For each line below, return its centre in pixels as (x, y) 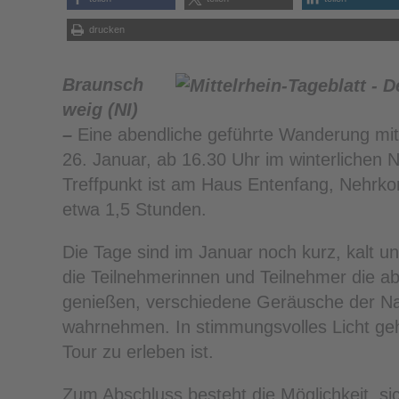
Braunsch (103, 84)
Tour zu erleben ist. (138, 351)
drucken (107, 29)
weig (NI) (100, 109)
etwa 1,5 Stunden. (134, 209)
